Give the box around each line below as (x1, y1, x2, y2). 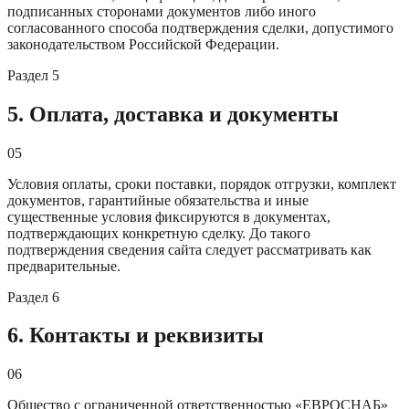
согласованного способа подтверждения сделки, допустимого (7, 19, 393, 36)
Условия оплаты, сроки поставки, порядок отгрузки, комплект (7, 175, 396, 192)
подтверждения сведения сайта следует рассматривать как (7, 241, 372, 257)
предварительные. (7, 257, 121, 274)
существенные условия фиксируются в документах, (7, 208, 330, 225)
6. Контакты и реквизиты (7, 323, 264, 348)
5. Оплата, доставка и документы (7, 101, 339, 126)
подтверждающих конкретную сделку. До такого (7, 225, 310, 241)
